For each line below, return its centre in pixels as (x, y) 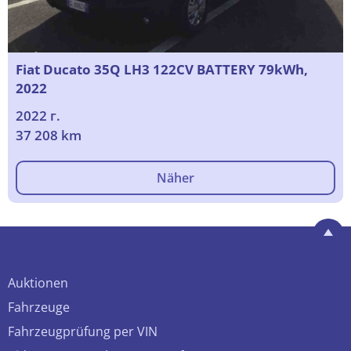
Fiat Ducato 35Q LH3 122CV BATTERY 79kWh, (162, 70)
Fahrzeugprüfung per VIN (83, 332)
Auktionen (38, 283)
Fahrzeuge (39, 308)
